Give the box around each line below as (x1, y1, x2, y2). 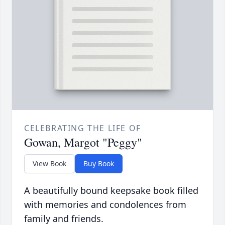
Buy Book (83, 159, 114, 169)
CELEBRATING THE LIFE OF (24, 123, 141, 134)
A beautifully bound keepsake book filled (24, 184, 198, 197)
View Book (33, 159, 66, 169)
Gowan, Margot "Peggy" (24, 134, 142, 151)
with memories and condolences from (24, 198, 186, 211)
